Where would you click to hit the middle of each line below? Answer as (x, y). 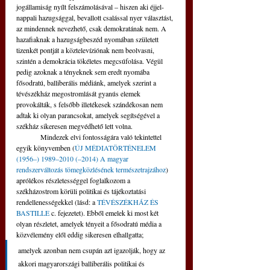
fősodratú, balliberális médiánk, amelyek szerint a (87, 83)
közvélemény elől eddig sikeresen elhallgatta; (81, 235)
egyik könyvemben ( (46, 148)
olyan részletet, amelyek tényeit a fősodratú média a (90, 224)
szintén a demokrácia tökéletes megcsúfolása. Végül (90, 61)
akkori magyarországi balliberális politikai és (82, 264)
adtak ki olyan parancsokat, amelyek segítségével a (89, 115)
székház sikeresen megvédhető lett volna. (75, 126)
